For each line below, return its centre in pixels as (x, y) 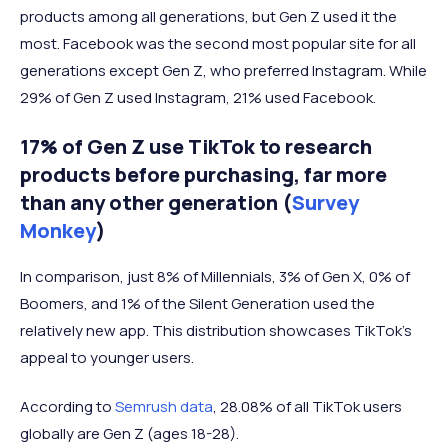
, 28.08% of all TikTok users (307, 407)
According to (67, 407)
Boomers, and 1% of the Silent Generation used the (197, 304)
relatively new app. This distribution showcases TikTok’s (216, 331)
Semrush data (164, 407)
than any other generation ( (156, 203)
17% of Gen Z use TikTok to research (196, 147)
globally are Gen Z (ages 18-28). (131, 434)
